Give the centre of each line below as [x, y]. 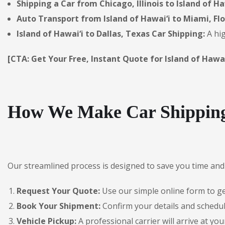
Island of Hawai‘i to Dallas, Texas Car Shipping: [111, 34]
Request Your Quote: [58, 191]
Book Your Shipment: [59, 206]
